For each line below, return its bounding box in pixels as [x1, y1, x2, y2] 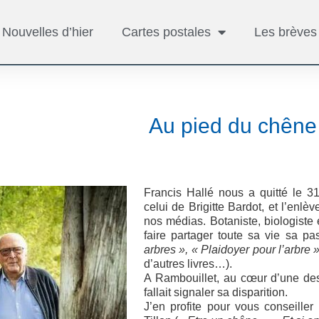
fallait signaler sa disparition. [144, 286, 288, 298]
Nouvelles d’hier [2, 25, 94, 39]
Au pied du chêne [149, 114, 318, 137]
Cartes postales [122, 25, 211, 39]
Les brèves [254, 25, 318, 39]
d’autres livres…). [144, 258, 233, 270]
